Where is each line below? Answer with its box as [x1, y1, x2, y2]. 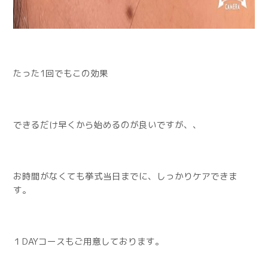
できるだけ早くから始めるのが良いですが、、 [13, 118, 202, 131]
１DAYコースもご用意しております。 [13, 235, 165, 248]
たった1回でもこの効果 [13, 67, 109, 80]
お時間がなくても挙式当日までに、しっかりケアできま [13, 170, 238, 182]
